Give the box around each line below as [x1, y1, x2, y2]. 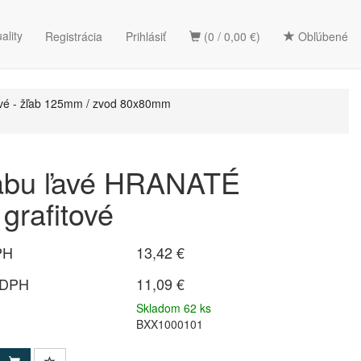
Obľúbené [295, 28, 348, 44]
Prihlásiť [126, 28, 166, 44]
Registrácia [45, 28, 102, 44]
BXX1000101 [136, 316, 203, 332]
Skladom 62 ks [136, 300, 211, 316]
